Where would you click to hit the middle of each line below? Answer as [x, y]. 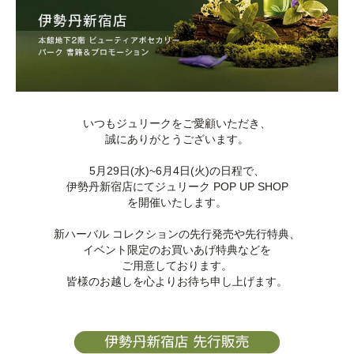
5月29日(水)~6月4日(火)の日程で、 [177, 170]
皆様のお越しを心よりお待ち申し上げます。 [177, 281]
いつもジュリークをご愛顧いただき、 [177, 123]
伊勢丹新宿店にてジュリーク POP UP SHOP [177, 186]
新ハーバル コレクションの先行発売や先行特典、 [177, 233]
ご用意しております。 [177, 265]
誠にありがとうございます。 [177, 139]
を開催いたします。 [177, 202]
